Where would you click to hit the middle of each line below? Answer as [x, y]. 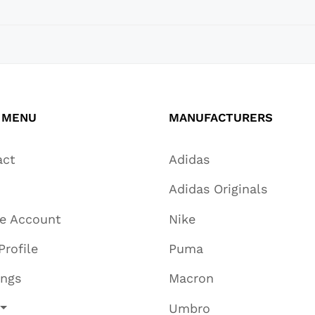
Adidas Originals [218, 189]
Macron [191, 278]
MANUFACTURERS [221, 118]
